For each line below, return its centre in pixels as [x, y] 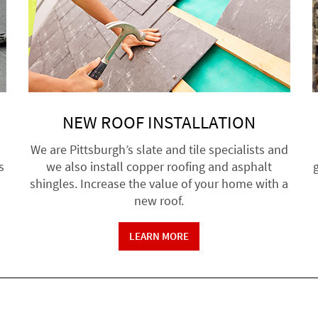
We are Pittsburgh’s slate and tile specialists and [159, 149]
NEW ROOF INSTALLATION [159, 122]
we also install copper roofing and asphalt [159, 166]
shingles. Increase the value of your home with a [159, 183]
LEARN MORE [159, 236]
